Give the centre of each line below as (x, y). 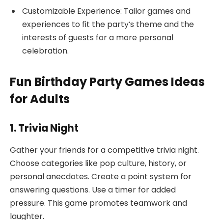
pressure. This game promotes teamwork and (98, 203)
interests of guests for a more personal (98, 37)
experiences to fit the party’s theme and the (108, 24)
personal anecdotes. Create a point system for (101, 176)
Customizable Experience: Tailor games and (106, 11)
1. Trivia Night (44, 128)
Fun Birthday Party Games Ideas (107, 82)
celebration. (45, 51)
